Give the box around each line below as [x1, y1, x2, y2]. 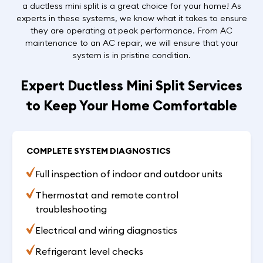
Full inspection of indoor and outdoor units [35, 168, 222, 180]
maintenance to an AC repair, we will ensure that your [25, 38, 238, 49]
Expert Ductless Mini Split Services [21, 77, 242, 95]
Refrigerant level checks [35, 245, 143, 258]
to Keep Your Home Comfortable [26, 97, 237, 114]
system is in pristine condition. [72, 50, 191, 61]
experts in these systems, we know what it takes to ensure [16, 13, 247, 24]
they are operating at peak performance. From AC [31, 25, 232, 36]
